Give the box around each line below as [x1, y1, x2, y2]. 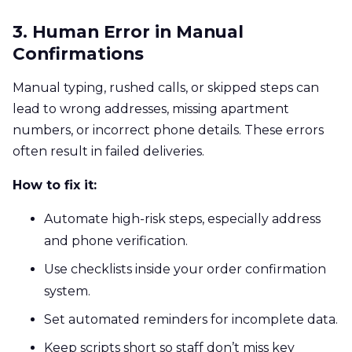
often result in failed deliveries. [13, 143, 204, 159]
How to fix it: [13, 177, 97, 192]
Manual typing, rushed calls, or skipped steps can [13, 79, 319, 95]
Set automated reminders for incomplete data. [44, 311, 338, 327]
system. [44, 283, 90, 299]
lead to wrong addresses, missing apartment [13, 101, 289, 116]
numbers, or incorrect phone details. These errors [13, 122, 324, 137]
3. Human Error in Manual [13, 20, 244, 42]
